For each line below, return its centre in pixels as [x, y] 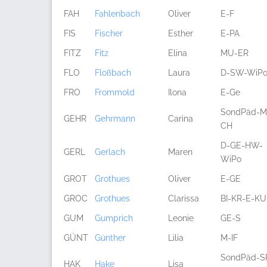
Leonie [181, 218]
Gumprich [114, 218]
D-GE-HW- [242, 145]
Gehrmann [115, 119]
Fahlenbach [117, 14]
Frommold [115, 92]
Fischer [109, 33]
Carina [181, 119]
